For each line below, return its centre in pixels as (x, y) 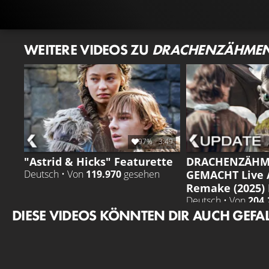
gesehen (141, 174)
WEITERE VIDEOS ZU (88, 49)
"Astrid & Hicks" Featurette (98, 161)
